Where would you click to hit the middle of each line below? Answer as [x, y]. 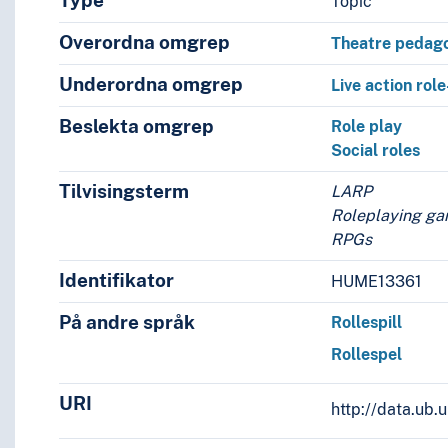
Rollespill [367, 323]
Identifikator [116, 280]
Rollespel [367, 355]
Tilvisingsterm [123, 191]
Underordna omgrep [150, 84]
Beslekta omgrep [136, 126]
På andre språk [126, 322]
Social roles [376, 151]
